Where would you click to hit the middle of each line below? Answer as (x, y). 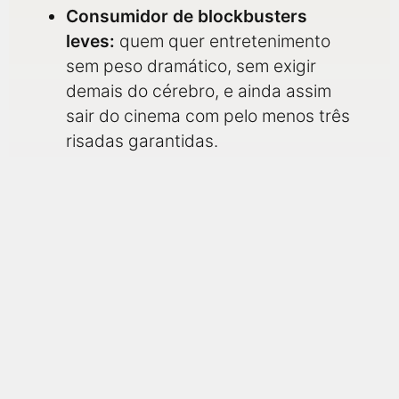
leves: (90, 41)
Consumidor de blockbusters (187, 16)
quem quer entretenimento (223, 41)
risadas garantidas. (142, 141)
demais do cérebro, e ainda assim (199, 91)
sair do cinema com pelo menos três (208, 116)
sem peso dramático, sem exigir (191, 66)
